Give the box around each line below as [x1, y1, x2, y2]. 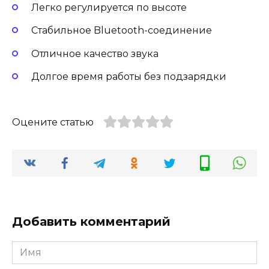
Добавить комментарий [12, 214, 171, 229]
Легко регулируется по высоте [31, 2, 187, 14]
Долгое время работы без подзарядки [31, 70, 226, 82]
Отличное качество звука [31, 47, 159, 59]
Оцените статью [12, 116, 94, 128]
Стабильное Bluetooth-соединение [31, 25, 212, 37]
